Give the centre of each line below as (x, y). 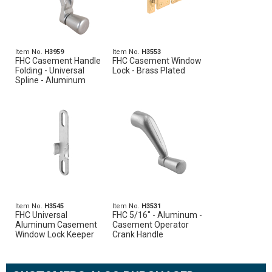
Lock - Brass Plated (149, 70)
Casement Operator (151, 225)
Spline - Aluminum (50, 80)
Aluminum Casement (56, 225)
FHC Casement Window (157, 61)
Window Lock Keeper (55, 234)
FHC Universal (41, 215)
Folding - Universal (50, 70)
